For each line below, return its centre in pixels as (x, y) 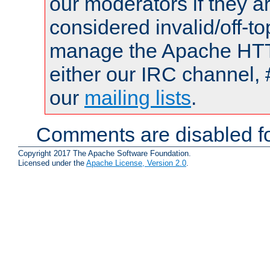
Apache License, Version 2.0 (136, 163)
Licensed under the (52, 163)
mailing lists (138, 98)
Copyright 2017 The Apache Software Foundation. (105, 153)
